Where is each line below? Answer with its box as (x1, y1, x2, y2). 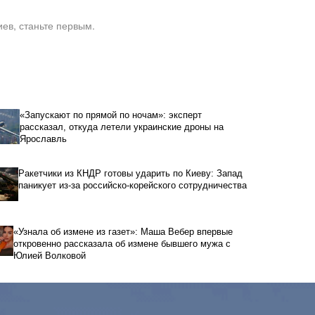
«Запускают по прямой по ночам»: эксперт (19, 109, 202, 120)
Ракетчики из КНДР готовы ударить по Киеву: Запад (18, 167, 243, 179)
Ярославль (19, 133, 67, 144)
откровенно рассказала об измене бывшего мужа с (13, 238, 231, 249)
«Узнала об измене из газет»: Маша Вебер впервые (13, 226, 233, 237)
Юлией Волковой (13, 250, 86, 261)
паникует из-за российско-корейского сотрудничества (18, 179, 247, 191)
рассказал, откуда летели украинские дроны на (19, 121, 224, 132)
